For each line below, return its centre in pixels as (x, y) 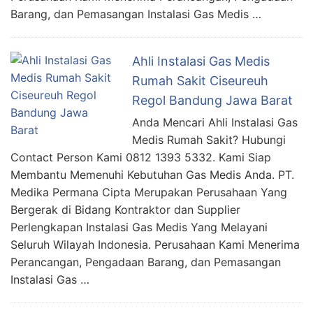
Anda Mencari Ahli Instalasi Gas (215, 122)
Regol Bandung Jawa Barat (212, 100)
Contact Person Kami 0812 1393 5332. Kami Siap (141, 157)
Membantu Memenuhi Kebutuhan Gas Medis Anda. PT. (152, 175)
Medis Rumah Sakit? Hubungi (209, 140)
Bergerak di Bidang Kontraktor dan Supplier (125, 210)
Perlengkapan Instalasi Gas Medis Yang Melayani (139, 227)
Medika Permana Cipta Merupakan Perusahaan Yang (149, 192)
